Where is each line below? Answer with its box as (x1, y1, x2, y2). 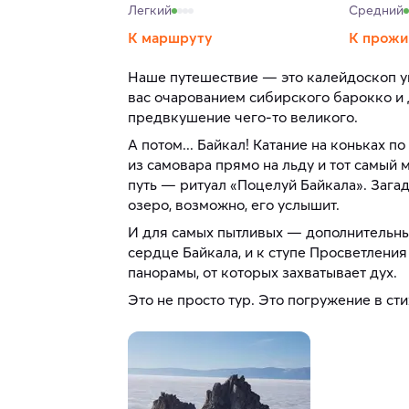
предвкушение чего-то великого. (128, 108, 358, 127)
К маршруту (128, 28, 213, 47)
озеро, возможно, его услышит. (128, 195, 340, 215)
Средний (348, 2, 404, 19)
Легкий (128, 2, 172, 19)
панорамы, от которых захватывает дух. (128, 263, 397, 282)
